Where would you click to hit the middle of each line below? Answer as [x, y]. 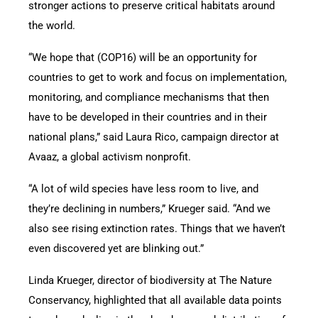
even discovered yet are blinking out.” [116, 248]
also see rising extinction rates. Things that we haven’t [157, 228]
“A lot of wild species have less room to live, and [143, 188]
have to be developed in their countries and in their [148, 117]
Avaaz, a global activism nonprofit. [110, 157]
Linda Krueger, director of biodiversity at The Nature [150, 280]
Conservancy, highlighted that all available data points [155, 300]
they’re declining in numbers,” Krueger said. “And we [149, 208]
